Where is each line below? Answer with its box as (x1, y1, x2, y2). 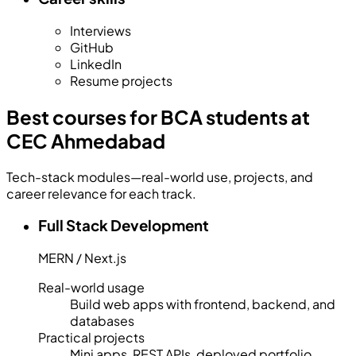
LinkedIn (70, 55, 122, 72)
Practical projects (38, 328, 145, 346)
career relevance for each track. (6, 184, 196, 202)
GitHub (70, 38, 114, 56)
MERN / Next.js (38, 249, 126, 266)
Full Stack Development (38, 216, 209, 235)
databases (70, 311, 134, 329)
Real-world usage (38, 278, 145, 296)
